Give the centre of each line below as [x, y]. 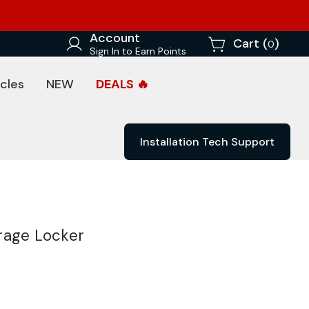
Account [115, 38]
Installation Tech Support [207, 142]
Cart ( [250, 43]
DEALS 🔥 [122, 84]
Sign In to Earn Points [138, 51]
